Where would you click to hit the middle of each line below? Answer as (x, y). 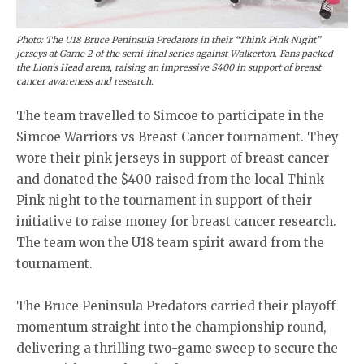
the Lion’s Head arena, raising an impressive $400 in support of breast (169, 67)
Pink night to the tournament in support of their (164, 200)
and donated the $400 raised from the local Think (170, 179)
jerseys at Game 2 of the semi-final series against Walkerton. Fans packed (175, 53)
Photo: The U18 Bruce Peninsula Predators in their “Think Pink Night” (168, 39)
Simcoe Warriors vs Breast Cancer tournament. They (178, 136)
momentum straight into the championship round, (171, 327)
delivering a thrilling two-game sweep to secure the (177, 348)
